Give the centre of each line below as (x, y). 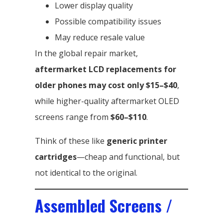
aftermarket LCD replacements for (106, 69)
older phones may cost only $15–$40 (106, 85)
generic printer (137, 141)
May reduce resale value (100, 37)
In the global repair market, (86, 53)
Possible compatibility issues (108, 21)
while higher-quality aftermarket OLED (107, 101)
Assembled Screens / (104, 205)
